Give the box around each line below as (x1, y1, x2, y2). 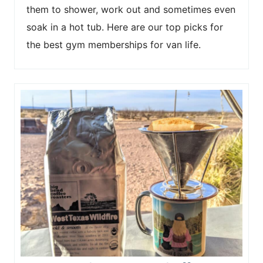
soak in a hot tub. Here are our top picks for (26, 21, 223, 33)
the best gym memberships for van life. (26, 39, 201, 50)
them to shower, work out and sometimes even (26, 4, 235, 15)
